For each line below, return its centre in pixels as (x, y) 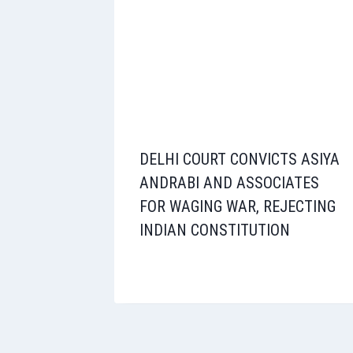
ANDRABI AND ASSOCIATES (229, 182)
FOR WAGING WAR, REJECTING (238, 206)
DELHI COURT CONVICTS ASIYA (240, 159)
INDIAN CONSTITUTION (215, 230)
